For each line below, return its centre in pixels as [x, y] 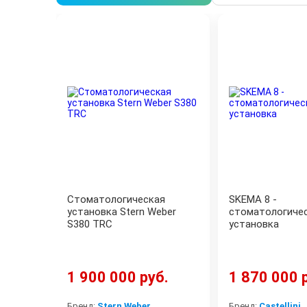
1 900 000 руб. [118, 277]
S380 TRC [90, 224]
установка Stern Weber [122, 212]
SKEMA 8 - [253, 199]
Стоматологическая [116, 199]
